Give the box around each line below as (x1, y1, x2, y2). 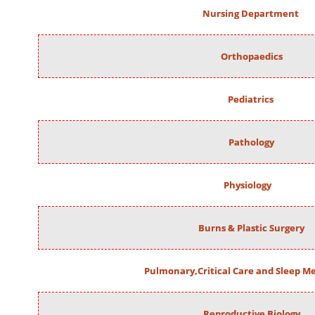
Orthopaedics (220, 50, 283, 63)
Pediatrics (228, 93, 274, 105)
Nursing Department (202, 7, 300, 20)
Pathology (229, 136, 275, 148)
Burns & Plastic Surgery (198, 221, 305, 234)
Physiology (224, 179, 274, 191)
